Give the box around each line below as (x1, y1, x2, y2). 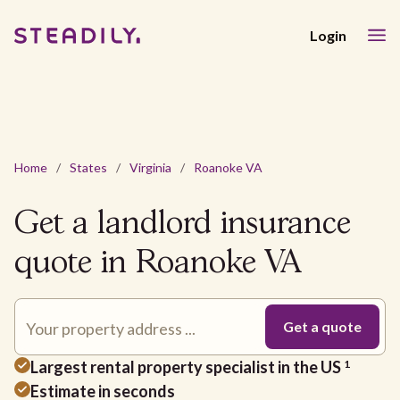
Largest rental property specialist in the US (30, 357, 344, 377)
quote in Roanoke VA (14, 249, 301, 279)
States (70, 160, 107, 175)
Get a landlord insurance (14, 210, 351, 239)
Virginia (129, 160, 171, 175)
